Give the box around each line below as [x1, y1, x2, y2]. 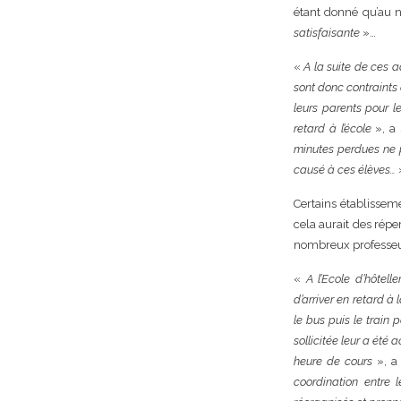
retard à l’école [294, 122, 371, 135]
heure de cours [294, 354, 372, 368]
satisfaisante [294, 26, 360, 39]
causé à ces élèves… [294, 163, 396, 176]
